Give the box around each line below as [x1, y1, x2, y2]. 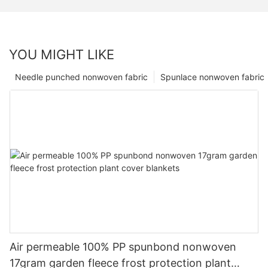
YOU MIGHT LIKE [9, 46, 114, 62]
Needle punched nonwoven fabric [15, 71, 148, 82]
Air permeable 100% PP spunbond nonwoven [10, 240, 236, 253]
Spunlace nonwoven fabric [160, 71, 264, 82]
